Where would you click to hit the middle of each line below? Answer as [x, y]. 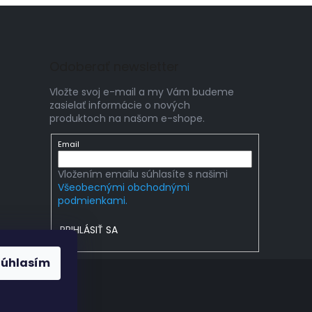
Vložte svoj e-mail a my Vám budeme [142, 92]
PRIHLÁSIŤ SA [89, 230]
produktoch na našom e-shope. [127, 118]
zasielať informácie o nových [120, 105]
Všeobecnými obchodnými [123, 188]
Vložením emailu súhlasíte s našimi [142, 174]
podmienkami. [92, 201]
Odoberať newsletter [114, 66]
